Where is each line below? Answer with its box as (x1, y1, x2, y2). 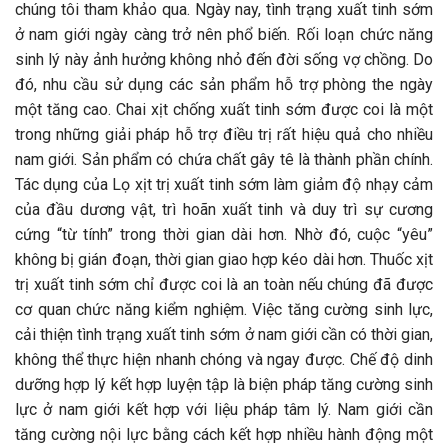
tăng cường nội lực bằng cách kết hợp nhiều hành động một (15, 424, 433, 444)
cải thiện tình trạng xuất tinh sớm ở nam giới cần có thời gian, (15, 324, 433, 344)
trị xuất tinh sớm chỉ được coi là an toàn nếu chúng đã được (15, 274, 433, 294)
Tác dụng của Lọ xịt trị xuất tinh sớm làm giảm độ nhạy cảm (15, 174, 433, 194)
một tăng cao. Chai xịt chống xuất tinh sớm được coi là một (15, 99, 433, 119)
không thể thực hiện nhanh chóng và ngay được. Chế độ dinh (15, 349, 433, 369)
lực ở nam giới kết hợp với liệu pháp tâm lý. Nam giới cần (15, 399, 433, 419)
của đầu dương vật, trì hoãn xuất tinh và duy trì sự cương (15, 199, 433, 219)
